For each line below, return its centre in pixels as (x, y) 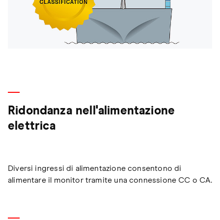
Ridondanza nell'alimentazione (92, 111)
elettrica (32, 126)
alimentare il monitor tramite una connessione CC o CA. (110, 180)
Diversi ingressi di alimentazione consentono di (95, 169)
